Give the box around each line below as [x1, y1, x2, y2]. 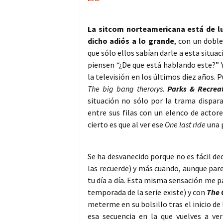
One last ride [165, 119, 206, 130]
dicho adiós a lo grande [88, 36, 174, 46]
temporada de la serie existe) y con [88, 187, 207, 198]
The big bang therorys [88, 84, 163, 94]
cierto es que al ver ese [88, 119, 165, 130]
